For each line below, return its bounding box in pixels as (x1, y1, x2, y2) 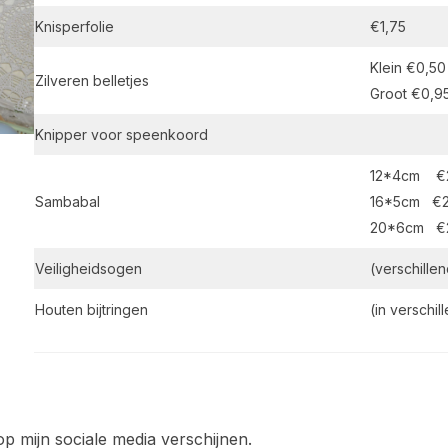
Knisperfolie (34, 18, 114, 36)
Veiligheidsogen (34, 260, 142, 278)
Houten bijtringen (34, 301, 148, 319)
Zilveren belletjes (34, 72, 149, 90)
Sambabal (34, 193, 100, 211)
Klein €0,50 (369, 59, 446, 77)
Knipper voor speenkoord (34, 126, 208, 144)
